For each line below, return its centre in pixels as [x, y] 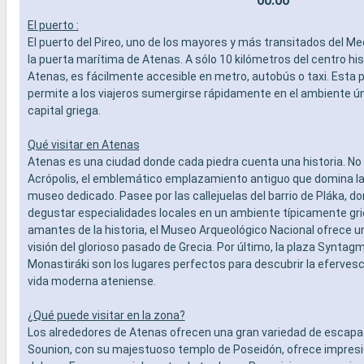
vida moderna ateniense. [93, 281]
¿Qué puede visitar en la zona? [106, 315]
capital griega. [64, 110]
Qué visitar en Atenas [83, 144]
